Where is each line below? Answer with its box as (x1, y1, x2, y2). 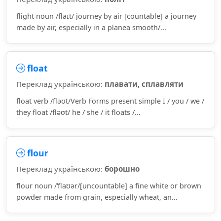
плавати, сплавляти (105, 79, 184, 89)
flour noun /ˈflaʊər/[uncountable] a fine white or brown (16, 181, 201, 190)
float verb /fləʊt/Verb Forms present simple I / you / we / (16, 96, 204, 106)
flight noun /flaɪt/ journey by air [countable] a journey (16, 11, 196, 21)
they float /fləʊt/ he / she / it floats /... (16, 108, 141, 117)
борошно (105, 164, 140, 174)
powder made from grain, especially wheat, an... (16, 192, 178, 202)
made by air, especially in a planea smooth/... (16, 23, 166, 32)
